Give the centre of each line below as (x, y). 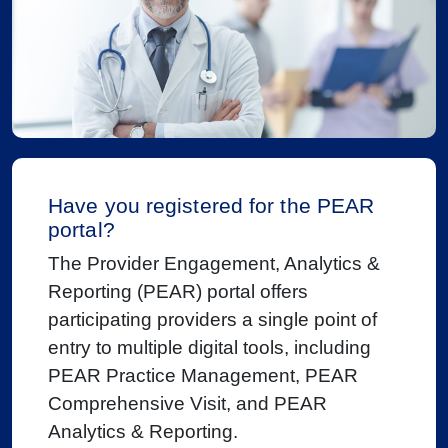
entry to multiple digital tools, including (209, 347)
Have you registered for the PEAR (211, 205)
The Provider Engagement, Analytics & (214, 263)
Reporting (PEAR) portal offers (178, 291)
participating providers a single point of (212, 319)
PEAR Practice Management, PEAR (203, 375)
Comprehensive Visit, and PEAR (187, 403)
